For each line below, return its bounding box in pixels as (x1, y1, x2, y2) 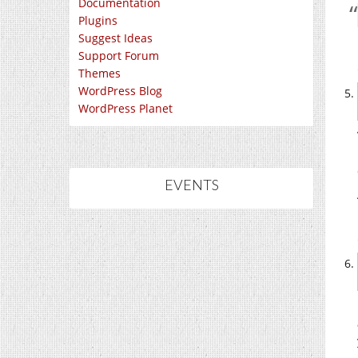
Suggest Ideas (78, 30, 153, 46)
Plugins (78, 13, 117, 28)
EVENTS (164, 176, 219, 193)
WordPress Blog (78, 83, 162, 98)
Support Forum (78, 48, 159, 63)
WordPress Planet (78, 101, 173, 116)
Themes (78, 66, 121, 81)
